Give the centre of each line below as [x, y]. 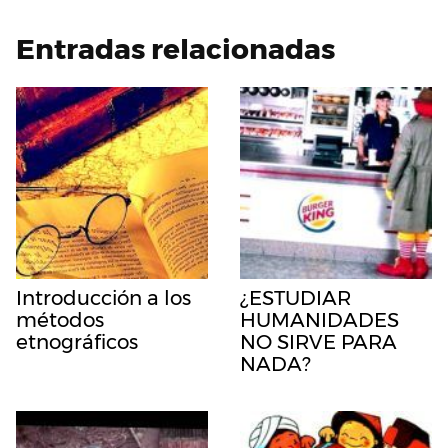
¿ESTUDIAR [295, 297]
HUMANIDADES [319, 319]
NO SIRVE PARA [318, 341]
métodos [60, 319]
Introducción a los [103, 297]
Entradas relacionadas [175, 48]
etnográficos [77, 341]
